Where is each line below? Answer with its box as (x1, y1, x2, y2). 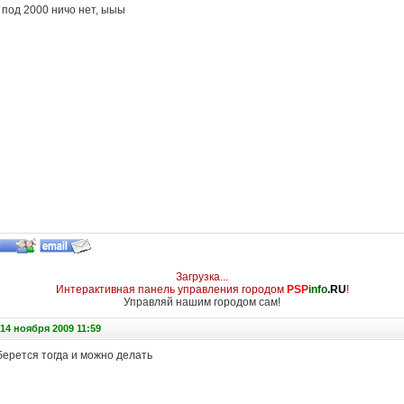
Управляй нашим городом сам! (124, 296, 280, 308)
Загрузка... (176, 271, 228, 283)
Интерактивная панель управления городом (55, 283, 287, 296)
